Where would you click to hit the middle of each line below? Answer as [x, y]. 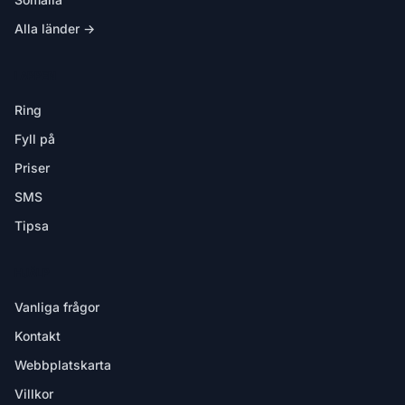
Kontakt [38, 336]
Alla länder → [55, 28]
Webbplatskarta [63, 365]
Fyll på [35, 139]
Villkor [34, 394]
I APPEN [35, 75]
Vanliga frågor [57, 307]
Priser [32, 168]
